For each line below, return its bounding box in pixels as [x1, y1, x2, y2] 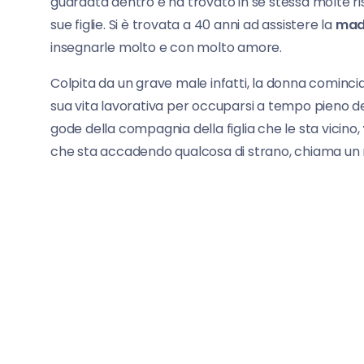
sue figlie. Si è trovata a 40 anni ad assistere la [50, 15, 336, 34]
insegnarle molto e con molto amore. [50, 37, 283, 57]
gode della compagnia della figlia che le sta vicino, [50, 119, 360, 138]
